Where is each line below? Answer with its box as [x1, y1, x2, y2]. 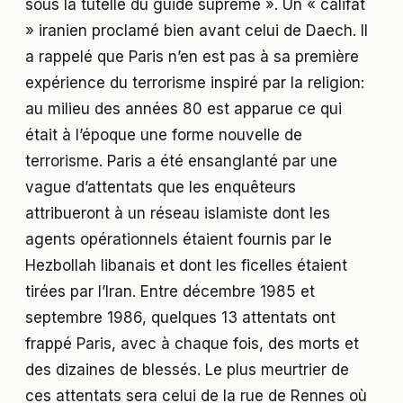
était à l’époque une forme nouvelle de [25, 126, 302, 145]
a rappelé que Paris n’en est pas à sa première [25, 48, 359, 67]
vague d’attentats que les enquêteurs [25, 178, 296, 197]
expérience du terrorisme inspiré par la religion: [25, 74, 364, 93]
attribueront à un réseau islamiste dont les [25, 204, 330, 223]
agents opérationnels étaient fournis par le [25, 230, 332, 249]
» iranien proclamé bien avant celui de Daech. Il [25, 22, 368, 40]
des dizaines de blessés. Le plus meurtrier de [25, 361, 349, 380]
